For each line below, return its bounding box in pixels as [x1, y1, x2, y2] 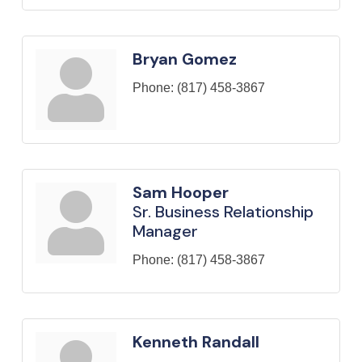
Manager [133, 220, 198, 242]
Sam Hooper [133, 181, 229, 203]
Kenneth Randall [133, 330, 259, 352]
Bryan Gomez [133, 48, 237, 69]
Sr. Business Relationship [133, 200, 314, 222]
